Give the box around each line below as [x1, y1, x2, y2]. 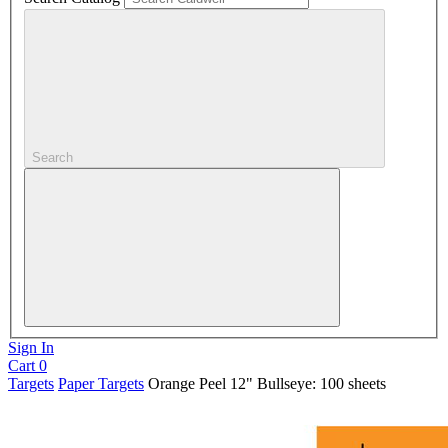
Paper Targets [58, 375, 144, 393]
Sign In [8, 339, 54, 357]
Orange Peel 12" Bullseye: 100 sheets [148, 375, 386, 393]
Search [32, 150, 73, 166]
